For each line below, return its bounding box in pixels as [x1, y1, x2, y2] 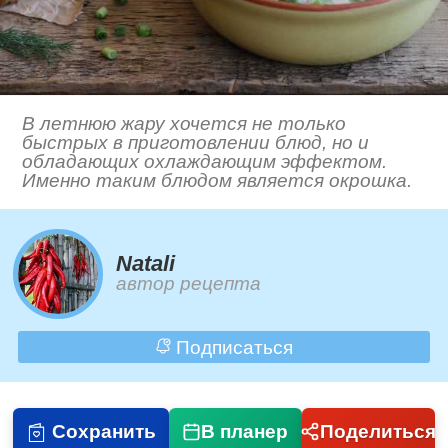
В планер [201, 420, 289, 442]
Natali [116, 251, 176, 277]
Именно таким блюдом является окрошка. [22, 170, 413, 192]
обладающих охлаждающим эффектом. [22, 151, 388, 173]
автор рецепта [116, 273, 262, 295]
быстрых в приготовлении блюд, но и [22, 132, 370, 154]
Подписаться [170, 336, 293, 358]
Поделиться [319, 420, 436, 442]
